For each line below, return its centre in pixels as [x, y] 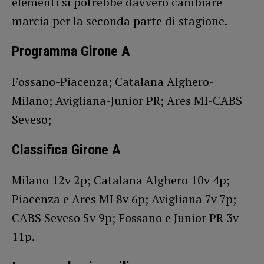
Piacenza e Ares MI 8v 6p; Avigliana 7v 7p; [124, 199]
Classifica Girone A [66, 149]
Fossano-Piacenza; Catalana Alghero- [113, 81]
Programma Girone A [71, 51]
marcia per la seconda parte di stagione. [120, 21]
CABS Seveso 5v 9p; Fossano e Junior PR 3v [125, 217]
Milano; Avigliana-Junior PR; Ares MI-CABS [127, 100]
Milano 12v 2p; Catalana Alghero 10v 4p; [121, 180]
